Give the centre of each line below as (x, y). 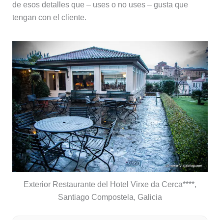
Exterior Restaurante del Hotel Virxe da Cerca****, (110, 184)
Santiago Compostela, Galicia (110, 197)
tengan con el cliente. (49, 17)
